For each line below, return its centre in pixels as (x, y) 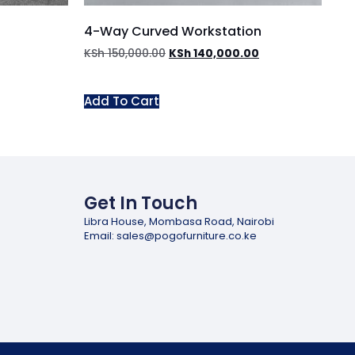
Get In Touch (141, 204)
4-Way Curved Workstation (173, 32)
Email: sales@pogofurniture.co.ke (170, 235)
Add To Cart (122, 101)
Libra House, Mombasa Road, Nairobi (179, 222)
